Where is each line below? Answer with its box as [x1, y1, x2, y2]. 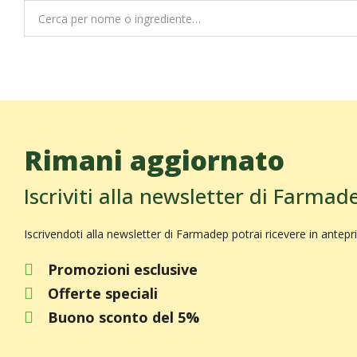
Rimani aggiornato [24, 142, 284, 178]
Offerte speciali [48, 284, 158, 303]
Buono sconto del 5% [48, 308, 199, 327]
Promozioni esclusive [48, 260, 198, 279]
